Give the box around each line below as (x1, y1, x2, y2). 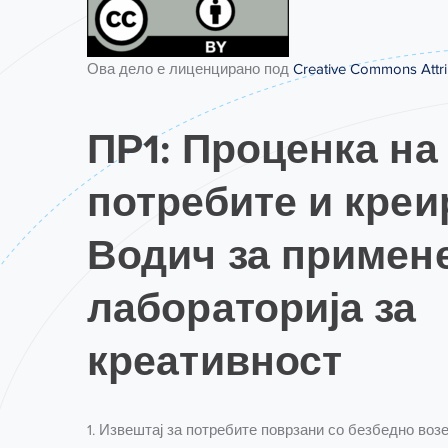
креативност (87, 338, 343, 384)
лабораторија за (87, 285, 417, 331)
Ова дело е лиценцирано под (87, 61, 293, 77)
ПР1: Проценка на (87, 126, 438, 172)
